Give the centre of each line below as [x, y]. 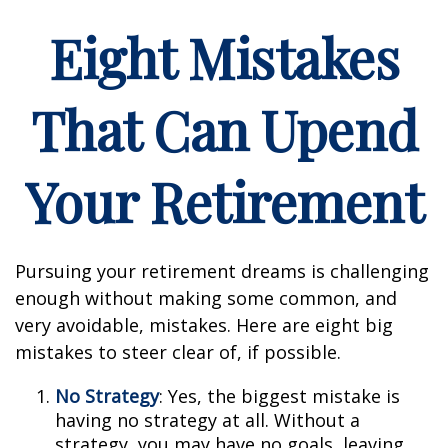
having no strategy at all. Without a [207, 420]
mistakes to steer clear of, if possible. [178, 352]
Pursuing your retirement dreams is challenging [222, 271]
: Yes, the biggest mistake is [279, 396]
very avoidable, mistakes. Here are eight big [204, 325]
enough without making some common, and [206, 298]
